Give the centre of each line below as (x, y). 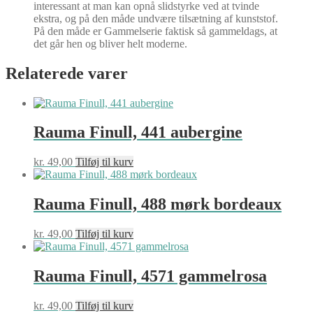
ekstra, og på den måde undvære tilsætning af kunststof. (156, 18)
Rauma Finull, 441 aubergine (138, 132)
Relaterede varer (67, 73)
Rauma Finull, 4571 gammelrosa (150, 276)
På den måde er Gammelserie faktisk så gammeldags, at (155, 31)
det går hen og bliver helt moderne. (110, 43)
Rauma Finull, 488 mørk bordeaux (158, 204)
